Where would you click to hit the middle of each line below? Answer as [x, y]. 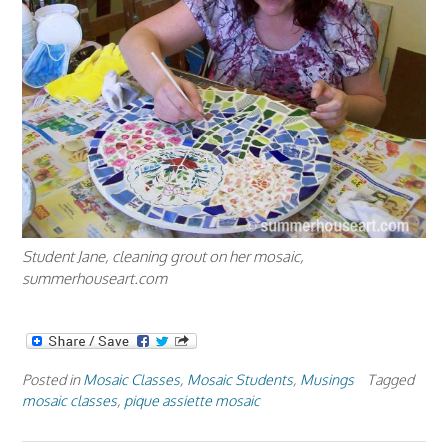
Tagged [390, 378]
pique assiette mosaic [192, 399]
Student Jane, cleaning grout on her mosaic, [163, 256]
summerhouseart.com [94, 278]
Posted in [52, 378]
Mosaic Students [240, 378]
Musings [327, 378]
